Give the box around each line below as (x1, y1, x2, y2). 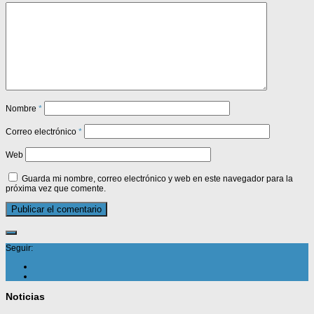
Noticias (6, 290, 45, 302)
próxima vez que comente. (6, 183, 106, 193)
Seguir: (6, 243, 33, 253)
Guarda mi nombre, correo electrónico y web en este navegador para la (22, 173, 293, 184)
